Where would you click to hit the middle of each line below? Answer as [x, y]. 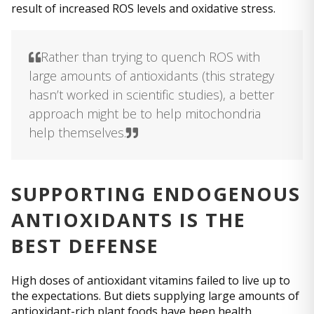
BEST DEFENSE [85, 246]
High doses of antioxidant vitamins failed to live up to [151, 281]
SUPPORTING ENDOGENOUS [156, 194]
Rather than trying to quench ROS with [150, 57]
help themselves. [77, 133]
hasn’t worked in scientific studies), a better [151, 95]
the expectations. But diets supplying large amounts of [155, 296]
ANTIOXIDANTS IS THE [129, 220]
